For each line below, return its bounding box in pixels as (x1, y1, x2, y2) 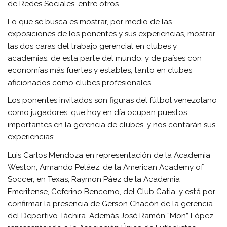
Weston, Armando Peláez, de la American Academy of (8, 162, 204, 172)
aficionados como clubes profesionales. (8, 78, 153, 87)
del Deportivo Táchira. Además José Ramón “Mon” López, (8, 211, 215, 220)
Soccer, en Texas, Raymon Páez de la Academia (8, 174, 180, 184)
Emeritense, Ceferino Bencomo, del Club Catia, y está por (8, 186, 216, 196)
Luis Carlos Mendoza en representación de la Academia (8, 150, 211, 160)
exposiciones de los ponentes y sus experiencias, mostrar (8, 29, 216, 39)
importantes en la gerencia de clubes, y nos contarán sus (8, 120, 216, 130)
